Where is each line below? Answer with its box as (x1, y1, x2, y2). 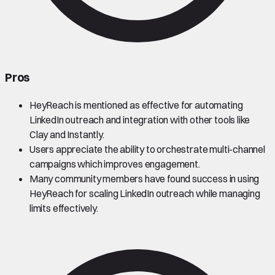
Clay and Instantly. (29, 128, 104, 141)
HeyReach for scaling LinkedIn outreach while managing (29, 187, 260, 200)
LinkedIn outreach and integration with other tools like (29, 114, 250, 126)
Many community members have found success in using (29, 172, 260, 185)
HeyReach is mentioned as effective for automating (29, 99, 243, 112)
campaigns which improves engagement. (29, 158, 200, 171)
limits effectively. (29, 202, 98, 215)
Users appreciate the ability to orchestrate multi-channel (29, 143, 265, 156)
